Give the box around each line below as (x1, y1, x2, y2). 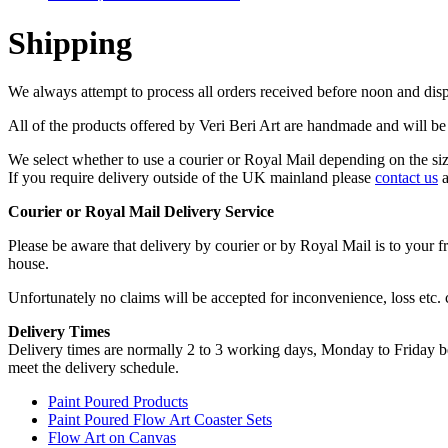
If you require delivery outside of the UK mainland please (8, 169, 375, 187)
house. (8, 255, 49, 273)
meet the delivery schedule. (8, 359, 179, 377)
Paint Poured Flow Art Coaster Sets (48, 411, 272, 429)
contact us (375, 169, 438, 187)
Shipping (8, 24, 132, 61)
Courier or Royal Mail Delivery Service (8, 203, 274, 221)
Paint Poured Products (48, 393, 188, 411)
